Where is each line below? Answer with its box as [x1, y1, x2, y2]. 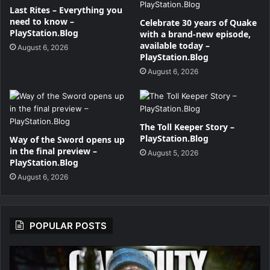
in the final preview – [10, 145, 97, 157]
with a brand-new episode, [140, 28, 251, 40]
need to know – [10, 16, 74, 28]
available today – [140, 40, 210, 52]
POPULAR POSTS [30, 220, 107, 232]
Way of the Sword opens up [10, 134, 125, 146]
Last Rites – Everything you [10, 4, 122, 16]
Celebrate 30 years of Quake [140, 17, 257, 29]
